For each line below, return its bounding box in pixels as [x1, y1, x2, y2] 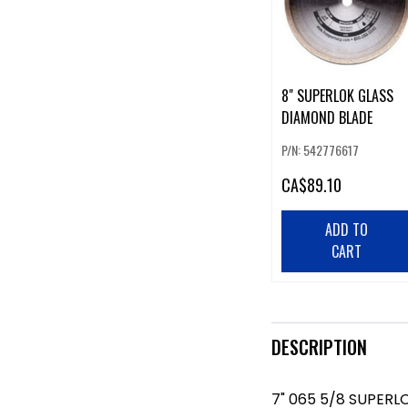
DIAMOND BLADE [280, 107, 372, 129]
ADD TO [325, 219, 369, 241]
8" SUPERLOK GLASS [280, 85, 393, 107]
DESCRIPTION [270, 332, 367, 361]
